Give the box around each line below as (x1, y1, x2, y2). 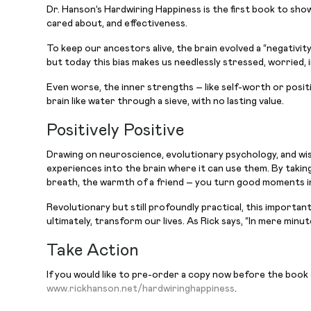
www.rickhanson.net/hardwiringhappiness (47, 284, 235, 294)
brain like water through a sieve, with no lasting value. (47, 96, 285, 106)
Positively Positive (47, 122, 185, 139)
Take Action (47, 242, 140, 259)
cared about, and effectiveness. (47, 19, 188, 28)
